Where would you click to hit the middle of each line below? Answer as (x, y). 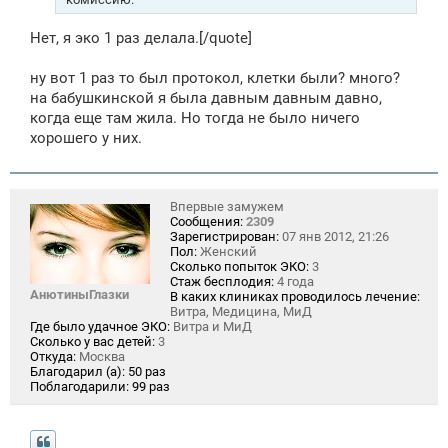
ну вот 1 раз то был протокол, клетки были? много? (215, 78)
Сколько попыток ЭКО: (239, 267)
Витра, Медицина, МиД (241, 312)
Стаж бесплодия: (222, 282)
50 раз (147, 372)
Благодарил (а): (77, 372)
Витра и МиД (211, 327)
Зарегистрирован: (224, 237)
